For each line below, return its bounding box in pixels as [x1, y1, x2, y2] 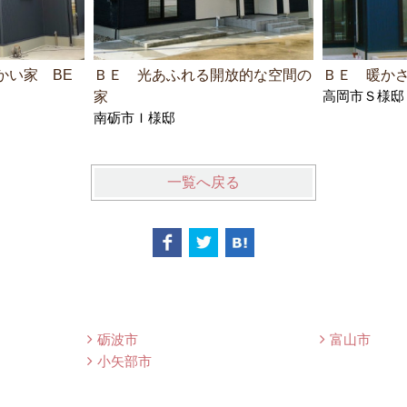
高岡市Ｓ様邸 [323, 87, 405, 104]
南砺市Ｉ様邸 [93, 109, 175, 125]
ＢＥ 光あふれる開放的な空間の [93, 66, 312, 83]
